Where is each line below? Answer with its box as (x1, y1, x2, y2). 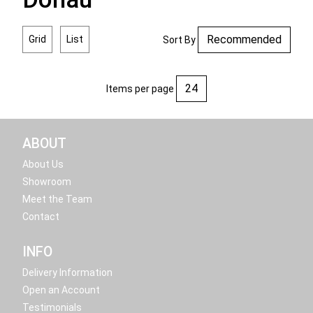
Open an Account (22, 284, 100, 296)
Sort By (163, 34, 196, 45)
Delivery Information (22, 267, 112, 278)
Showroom (22, 176, 71, 187)
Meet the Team (22, 194, 92, 205)
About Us (22, 159, 64, 170)
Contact (22, 211, 59, 222)
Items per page (106, 83, 174, 94)
